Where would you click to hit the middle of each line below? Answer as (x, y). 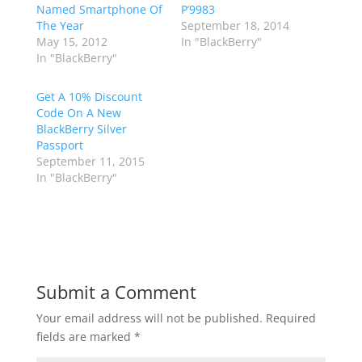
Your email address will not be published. (149, 318)
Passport (59, 145)
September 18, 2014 (235, 25)
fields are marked (85, 337)
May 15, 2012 (72, 42)
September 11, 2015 (90, 161)
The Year (60, 25)
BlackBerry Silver (81, 129)
